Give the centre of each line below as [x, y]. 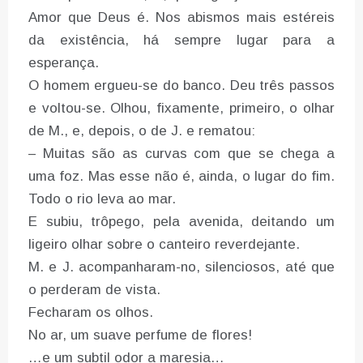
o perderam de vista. [94, 290]
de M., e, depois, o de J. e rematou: [142, 131]
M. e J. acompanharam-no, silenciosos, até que [181, 267]
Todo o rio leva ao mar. [102, 199]
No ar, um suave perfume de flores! [140, 335]
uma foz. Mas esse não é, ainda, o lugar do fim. [181, 177]
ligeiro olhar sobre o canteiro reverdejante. [164, 245]
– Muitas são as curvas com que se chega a [181, 154]
